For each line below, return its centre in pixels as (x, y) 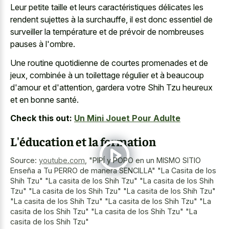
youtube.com (62, 161)
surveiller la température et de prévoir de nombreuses (107, 32)
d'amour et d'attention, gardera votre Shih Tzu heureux (111, 87)
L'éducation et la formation (83, 141)
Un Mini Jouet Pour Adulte (127, 118)
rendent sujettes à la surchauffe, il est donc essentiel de (111, 20)
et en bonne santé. (44, 99)
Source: (25, 161)
